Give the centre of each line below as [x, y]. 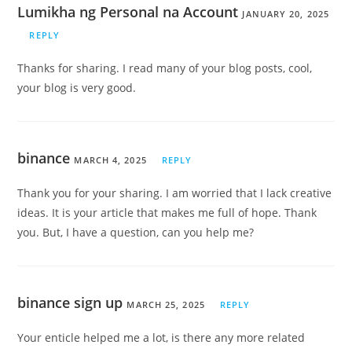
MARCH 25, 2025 [166, 304]
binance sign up [70, 302]
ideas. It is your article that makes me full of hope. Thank [167, 212]
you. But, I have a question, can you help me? [136, 232]
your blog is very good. [77, 87]
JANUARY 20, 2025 [286, 13]
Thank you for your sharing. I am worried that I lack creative [175, 192]
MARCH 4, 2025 [110, 159]
